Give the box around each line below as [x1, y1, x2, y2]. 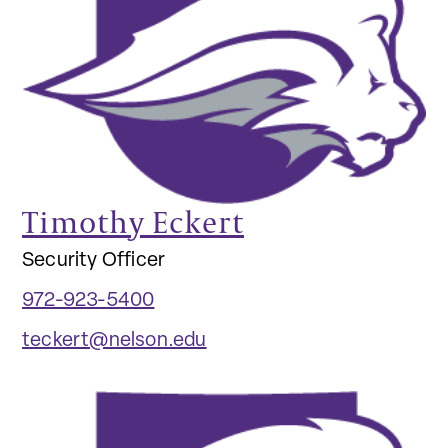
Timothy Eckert [22, 201, 244, 243]
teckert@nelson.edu [22, 331, 207, 352]
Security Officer [22, 251, 166, 272]
